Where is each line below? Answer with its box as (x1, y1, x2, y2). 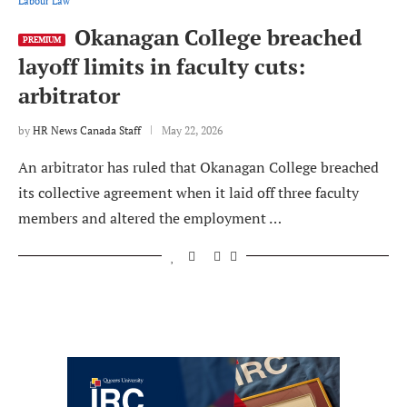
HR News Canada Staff (33, 124, 141, 138)
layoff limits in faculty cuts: (18, 52, 305, 82)
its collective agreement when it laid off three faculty (18, 183, 359, 203)
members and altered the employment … (18, 208, 282, 229)
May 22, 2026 (162, 124, 223, 138)
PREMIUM (23, 35, 61, 46)
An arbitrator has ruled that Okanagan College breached (18, 157, 379, 178)
